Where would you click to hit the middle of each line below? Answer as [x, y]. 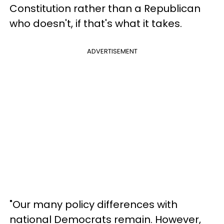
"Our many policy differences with [93, 204]
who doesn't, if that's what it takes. [96, 23]
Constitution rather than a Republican [105, 8]
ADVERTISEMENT [112, 51]
